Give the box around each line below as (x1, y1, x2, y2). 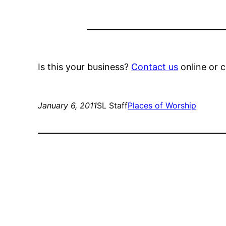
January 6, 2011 (38, 100, 97, 111)
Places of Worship (128, 100, 197, 111)
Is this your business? (38, 62, 132, 73)
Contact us (131, 62, 179, 73)
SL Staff (97, 100, 128, 111)
